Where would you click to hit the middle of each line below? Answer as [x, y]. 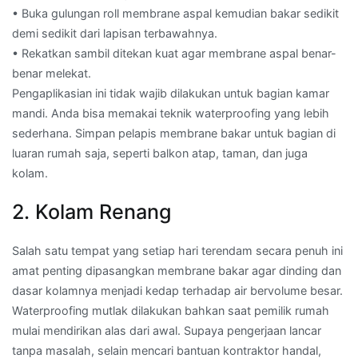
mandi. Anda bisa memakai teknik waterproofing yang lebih [171, 113]
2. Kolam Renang [92, 212]
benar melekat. [52, 74]
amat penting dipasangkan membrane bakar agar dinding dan [177, 271]
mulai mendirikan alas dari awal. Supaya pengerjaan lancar [167, 331]
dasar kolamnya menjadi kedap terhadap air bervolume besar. [177, 291]
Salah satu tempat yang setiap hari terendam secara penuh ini [177, 251]
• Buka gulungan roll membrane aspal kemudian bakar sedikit [175, 14]
